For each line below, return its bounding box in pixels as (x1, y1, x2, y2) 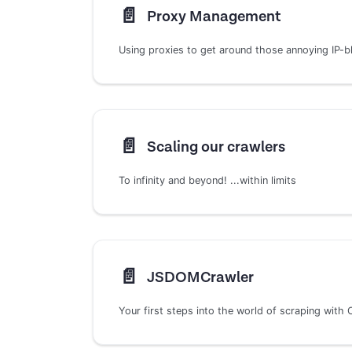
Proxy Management (146, 6, 280, 27)
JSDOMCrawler (146, 267, 254, 288)
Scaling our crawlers (146, 137, 285, 157)
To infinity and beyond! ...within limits (119, 174, 296, 187)
